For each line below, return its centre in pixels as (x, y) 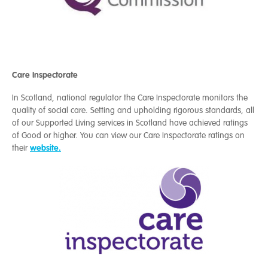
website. (45, 148)
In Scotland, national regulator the (75, 98)
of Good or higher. (46, 136)
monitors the (224, 98)
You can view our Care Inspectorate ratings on (162, 136)
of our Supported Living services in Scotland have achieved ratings (130, 123)
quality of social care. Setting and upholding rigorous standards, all (133, 111)
